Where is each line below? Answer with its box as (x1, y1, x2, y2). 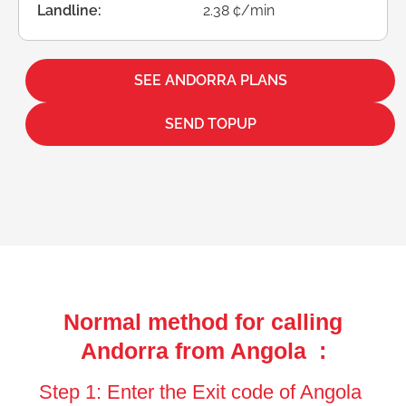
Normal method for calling (63, 308, 343, 334)
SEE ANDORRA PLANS (133, 71, 287, 89)
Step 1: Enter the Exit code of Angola (39, 380, 367, 403)
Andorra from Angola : (80, 337, 326, 363)
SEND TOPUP (164, 114, 256, 132)
